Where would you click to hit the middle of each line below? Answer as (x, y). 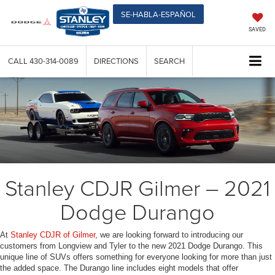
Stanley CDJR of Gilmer (53, 235)
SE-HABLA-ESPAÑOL (159, 14)
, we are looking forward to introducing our (169, 235)
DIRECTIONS (116, 61)
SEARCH (169, 61)
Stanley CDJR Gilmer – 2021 (137, 188)
